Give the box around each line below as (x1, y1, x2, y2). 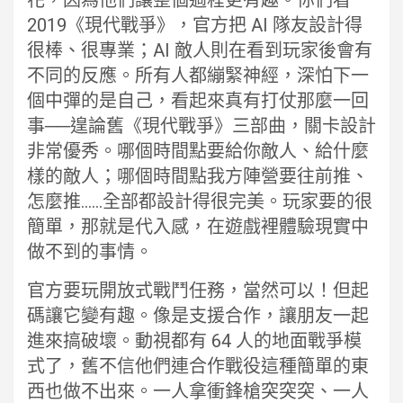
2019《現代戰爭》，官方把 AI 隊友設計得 (27, 14, 363, 36)
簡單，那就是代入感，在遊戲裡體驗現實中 (27, 216, 369, 237)
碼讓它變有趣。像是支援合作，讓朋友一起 (27, 305, 369, 327)
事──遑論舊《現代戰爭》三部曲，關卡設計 (27, 115, 376, 137)
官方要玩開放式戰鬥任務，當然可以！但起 (27, 280, 369, 301)
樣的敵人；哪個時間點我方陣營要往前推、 (27, 166, 369, 187)
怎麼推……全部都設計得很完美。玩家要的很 (27, 191, 372, 212)
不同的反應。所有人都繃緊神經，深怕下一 (27, 65, 369, 86)
